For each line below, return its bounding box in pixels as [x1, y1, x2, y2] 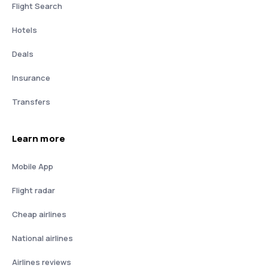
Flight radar [12, 184, 55, 196]
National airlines [12, 232, 73, 243]
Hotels [12, 24, 37, 35]
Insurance [12, 72, 50, 83]
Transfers [12, 96, 50, 107]
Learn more [12, 132, 65, 145]
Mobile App [12, 160, 53, 172]
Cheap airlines [12, 208, 66, 220]
